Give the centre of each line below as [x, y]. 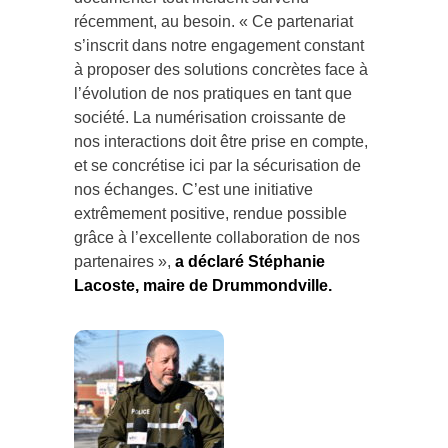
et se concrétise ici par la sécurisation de [217, 158]
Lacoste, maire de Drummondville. [203, 278]
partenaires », [124, 254]
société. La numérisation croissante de [210, 110]
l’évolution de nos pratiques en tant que [213, 86]
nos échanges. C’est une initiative [193, 182]
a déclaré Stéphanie [250, 254]
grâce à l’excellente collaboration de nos [217, 230]
